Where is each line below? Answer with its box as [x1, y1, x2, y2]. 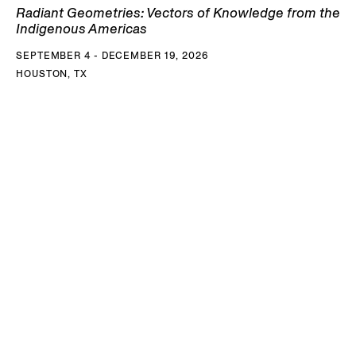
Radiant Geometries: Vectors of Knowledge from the [16, 4, 340, 22]
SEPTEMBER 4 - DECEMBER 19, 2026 [16, 49, 209, 62]
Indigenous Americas [16, 20, 147, 38]
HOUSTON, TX [16, 68, 87, 80]
